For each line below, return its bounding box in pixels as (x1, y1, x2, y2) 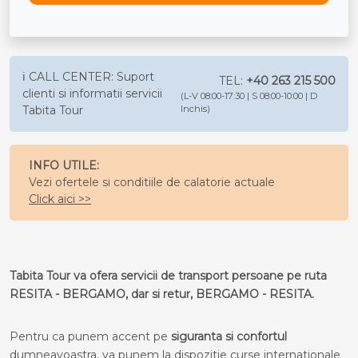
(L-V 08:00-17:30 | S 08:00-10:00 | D (181, 90, 318, 102)
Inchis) (181, 103, 211, 115)
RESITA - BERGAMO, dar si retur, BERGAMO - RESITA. (10, 287, 314, 301)
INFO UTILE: (29, 158, 99, 173)
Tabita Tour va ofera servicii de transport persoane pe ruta (10, 268, 327, 283)
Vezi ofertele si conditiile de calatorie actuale (29, 175, 275, 189)
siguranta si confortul (171, 329, 287, 344)
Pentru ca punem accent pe (10, 329, 171, 344)
